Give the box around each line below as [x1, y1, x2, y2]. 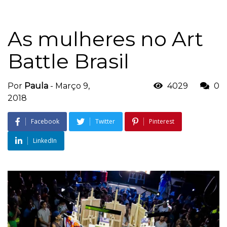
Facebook [31, 117, 59, 126]
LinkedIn [33, 136, 57, 145]
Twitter [95, 117, 115, 126]
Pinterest [149, 117, 174, 126]
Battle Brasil [8, 48, 129, 73]
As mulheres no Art [8, 26, 203, 51]
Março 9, [55, 81, 90, 91]
